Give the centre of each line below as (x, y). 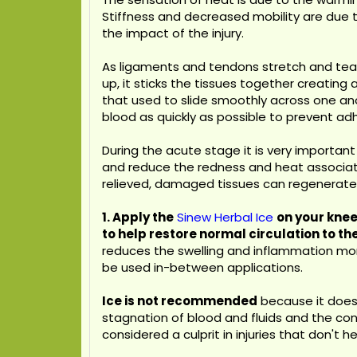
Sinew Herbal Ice (225, 217)
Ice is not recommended (180, 301)
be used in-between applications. (202, 267)
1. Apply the (138, 217)
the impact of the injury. (173, 33)
